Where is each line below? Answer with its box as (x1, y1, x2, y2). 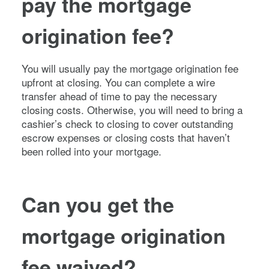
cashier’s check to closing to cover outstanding (22, 115, 233, 131)
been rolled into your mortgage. (22, 143, 165, 159)
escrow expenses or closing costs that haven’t (22, 129, 230, 145)
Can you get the (22, 189, 174, 219)
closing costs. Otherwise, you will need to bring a (22, 101, 243, 117)
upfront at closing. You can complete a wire (22, 74, 215, 89)
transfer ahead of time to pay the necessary (22, 88, 217, 103)
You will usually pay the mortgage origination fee (22, 60, 238, 76)
